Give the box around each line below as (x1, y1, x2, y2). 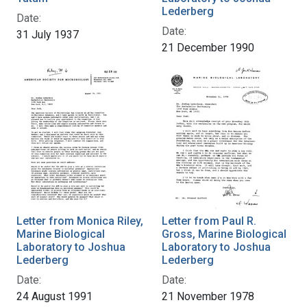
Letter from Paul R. (162, 214, 256, 228)
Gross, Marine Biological (162, 227, 286, 241)
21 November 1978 (162, 289, 254, 303)
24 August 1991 (16, 289, 93, 303)
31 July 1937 (16, 27, 79, 41)
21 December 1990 (162, 40, 254, 54)
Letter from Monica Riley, (16, 214, 143, 228)
